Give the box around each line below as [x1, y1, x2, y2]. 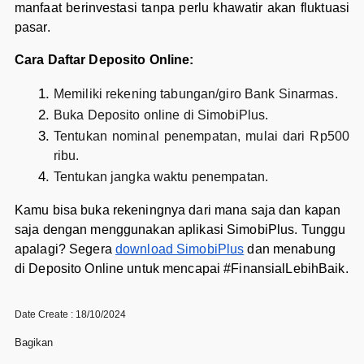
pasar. [14, 19, 50, 34]
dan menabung [244, 241, 336, 256]
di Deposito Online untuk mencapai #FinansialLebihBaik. [14, 261, 349, 275]
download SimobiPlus [115, 241, 245, 256]
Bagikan [14, 336, 53, 349]
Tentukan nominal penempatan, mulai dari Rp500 [53, 128, 350, 143]
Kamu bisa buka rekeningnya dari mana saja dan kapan [14, 202, 341, 217]
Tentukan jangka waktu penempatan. [53, 169, 269, 184]
